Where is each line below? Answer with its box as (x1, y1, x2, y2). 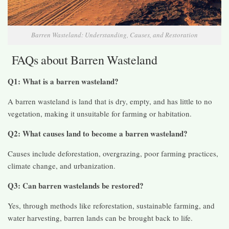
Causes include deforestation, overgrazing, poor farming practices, (8, 148, 218, 158)
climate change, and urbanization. (8, 160, 116, 171)
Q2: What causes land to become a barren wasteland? (8, 127, 188, 139)
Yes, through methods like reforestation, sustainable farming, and (8, 200, 215, 211)
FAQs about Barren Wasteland (8, 51, 157, 68)
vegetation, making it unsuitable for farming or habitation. (8, 108, 192, 119)
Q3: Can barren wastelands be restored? (8, 179, 144, 191)
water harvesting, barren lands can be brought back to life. (8, 212, 193, 223)
